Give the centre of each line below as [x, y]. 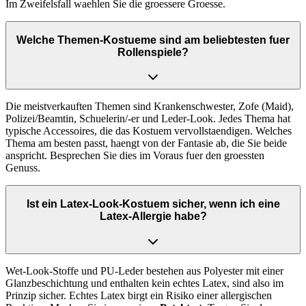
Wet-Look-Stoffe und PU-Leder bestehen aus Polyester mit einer [144, 270]
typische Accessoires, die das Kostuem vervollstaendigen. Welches [149, 131]
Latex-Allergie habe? [153, 217]
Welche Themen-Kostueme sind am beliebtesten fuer [153, 40]
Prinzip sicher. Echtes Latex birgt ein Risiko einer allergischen [139, 295]
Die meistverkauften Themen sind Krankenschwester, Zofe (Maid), [150, 107]
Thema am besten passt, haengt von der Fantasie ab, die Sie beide [146, 143]
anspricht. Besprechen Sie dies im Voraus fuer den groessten [135, 156]
